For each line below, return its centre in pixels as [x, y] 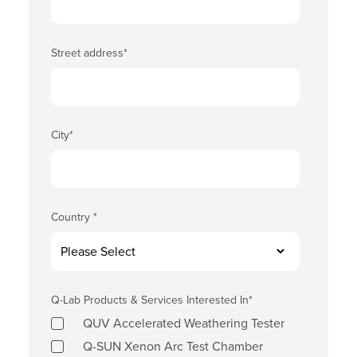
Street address [87, 53]
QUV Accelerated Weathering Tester [184, 324]
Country [72, 218]
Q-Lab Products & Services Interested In [150, 300]
